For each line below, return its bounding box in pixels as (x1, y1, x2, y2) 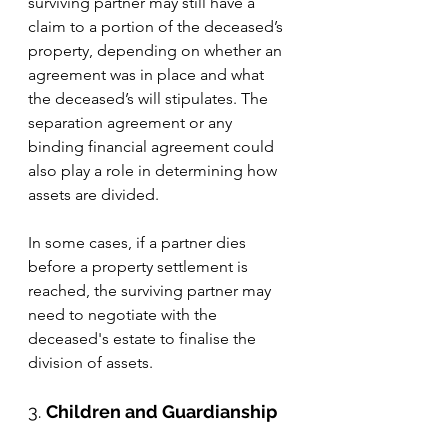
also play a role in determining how (28, 161, 281, 180)
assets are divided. (28, 185, 159, 204)
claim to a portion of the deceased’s (28, 17, 287, 36)
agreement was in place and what (28, 65, 268, 84)
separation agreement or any (28, 113, 236, 132)
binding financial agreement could (28, 137, 278, 156)
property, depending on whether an (28, 41, 286, 60)
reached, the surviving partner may (28, 281, 275, 300)
